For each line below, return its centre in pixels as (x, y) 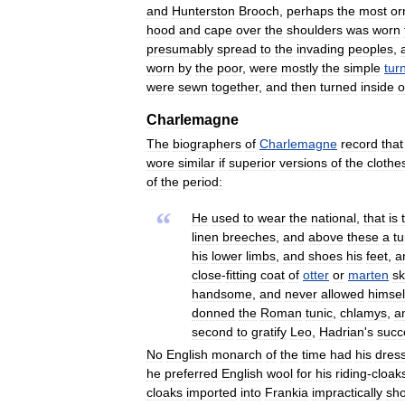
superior (252, 162)
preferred (191, 373)
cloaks (165, 392)
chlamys (363, 312)
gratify (269, 331)
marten (368, 274)
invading (320, 48)
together (235, 86)
